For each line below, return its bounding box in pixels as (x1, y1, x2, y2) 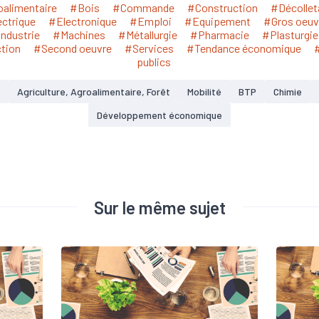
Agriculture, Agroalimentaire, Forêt (16, 85, 170, 98)
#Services (125, 41, 174, 55)
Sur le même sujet (93, 197, 226, 218)
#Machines (52, 28, 105, 41)
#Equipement (184, 14, 251, 28)
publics (137, 55, 171, 68)
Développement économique (97, 109, 222, 121)
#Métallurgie (117, 28, 177, 41)
